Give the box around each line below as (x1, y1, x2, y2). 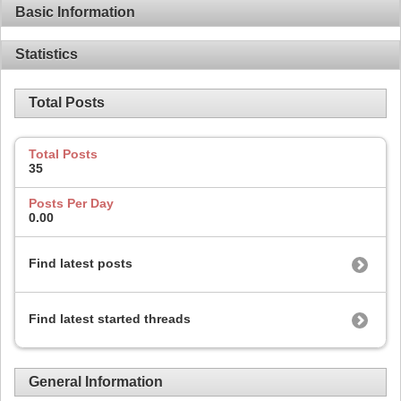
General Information (29, 373, 163, 389)
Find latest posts (29, 256, 132, 271)
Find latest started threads (29, 311, 191, 327)
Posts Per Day (29, 196, 114, 211)
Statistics (15, 47, 78, 63)
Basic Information (15, 4, 135, 20)
